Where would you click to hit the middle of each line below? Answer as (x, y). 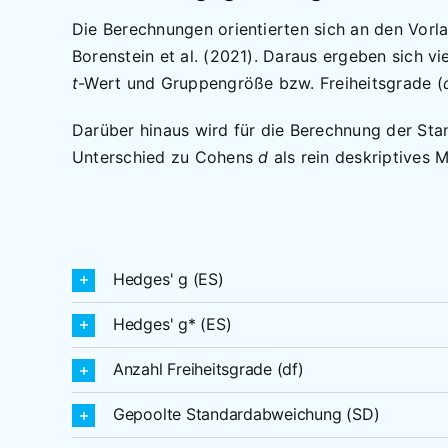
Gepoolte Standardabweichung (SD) (246, 414)
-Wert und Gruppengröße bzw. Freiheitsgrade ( (260, 82)
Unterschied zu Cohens (165, 156)
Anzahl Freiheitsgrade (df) (208, 368)
